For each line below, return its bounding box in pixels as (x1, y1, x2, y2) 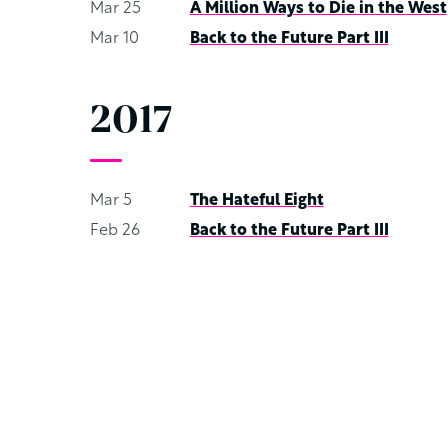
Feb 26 (89, 223, 140, 239)
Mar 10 (89, 31, 139, 47)
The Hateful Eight (189, 193, 324, 209)
